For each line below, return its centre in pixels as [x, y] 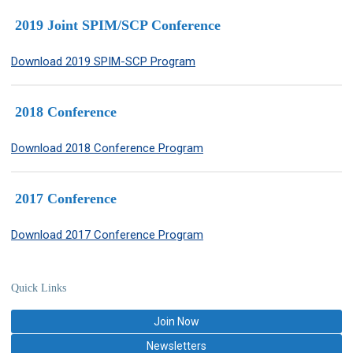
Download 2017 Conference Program [107, 234]
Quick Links [39, 288]
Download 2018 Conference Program [107, 148]
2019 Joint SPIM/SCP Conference [116, 25]
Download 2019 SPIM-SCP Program [103, 61]
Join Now [176, 321]
